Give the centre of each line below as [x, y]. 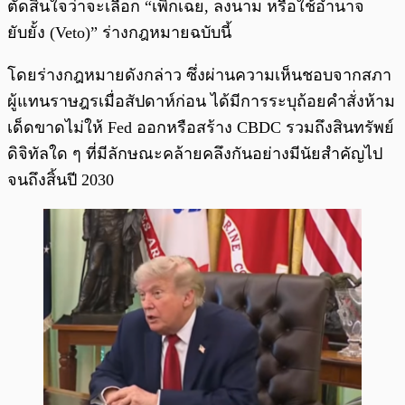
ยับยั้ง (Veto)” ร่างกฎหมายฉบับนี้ [122, 33]
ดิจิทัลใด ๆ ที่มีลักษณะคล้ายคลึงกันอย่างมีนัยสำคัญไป [195, 154]
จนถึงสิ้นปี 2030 [61, 180]
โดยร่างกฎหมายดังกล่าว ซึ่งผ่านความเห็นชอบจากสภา [199, 75]
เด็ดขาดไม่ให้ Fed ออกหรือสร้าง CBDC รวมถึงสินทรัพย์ [201, 128]
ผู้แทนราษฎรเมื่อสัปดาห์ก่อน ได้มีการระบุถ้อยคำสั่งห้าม [201, 102]
